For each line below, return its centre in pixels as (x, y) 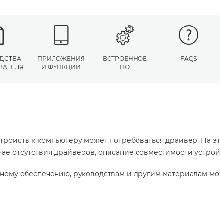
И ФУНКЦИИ (61, 67)
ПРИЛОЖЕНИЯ (61, 59)
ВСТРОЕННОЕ (125, 59)
